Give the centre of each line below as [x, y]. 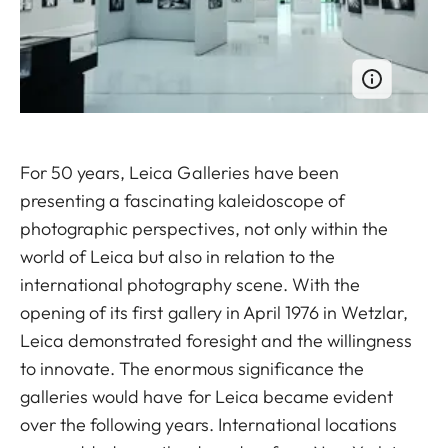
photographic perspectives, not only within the [204, 228]
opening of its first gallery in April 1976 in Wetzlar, [214, 312]
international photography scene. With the [190, 284]
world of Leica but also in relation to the [178, 256]
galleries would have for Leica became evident [207, 396]
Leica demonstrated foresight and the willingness [216, 340]
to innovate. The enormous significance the [192, 368]
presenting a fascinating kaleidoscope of [182, 200]
